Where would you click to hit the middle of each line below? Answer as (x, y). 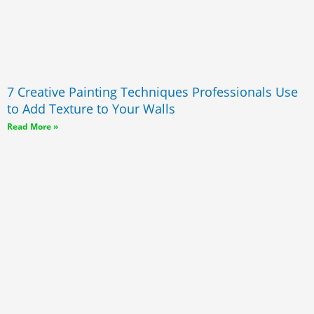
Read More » (33, 126)
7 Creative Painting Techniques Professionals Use (152, 91)
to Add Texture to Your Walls (91, 108)
